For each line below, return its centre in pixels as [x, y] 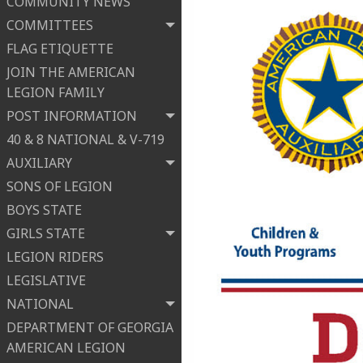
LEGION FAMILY [56, 93]
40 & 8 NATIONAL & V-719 [85, 140]
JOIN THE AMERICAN [71, 73]
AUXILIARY [39, 163]
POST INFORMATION [72, 116]
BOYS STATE [44, 210]
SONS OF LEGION [60, 187]
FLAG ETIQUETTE [60, 49]
